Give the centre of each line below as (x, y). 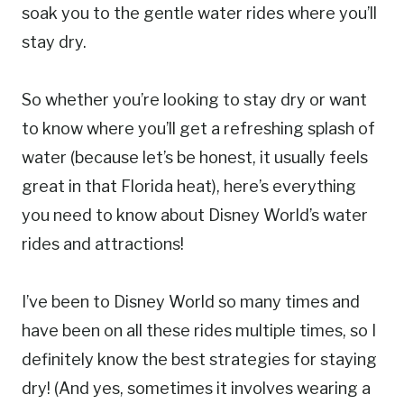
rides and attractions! (103, 244)
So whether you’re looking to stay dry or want (194, 100)
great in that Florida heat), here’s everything (189, 187)
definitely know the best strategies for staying (199, 360)
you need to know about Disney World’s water (195, 216)
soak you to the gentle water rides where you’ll (199, 14)
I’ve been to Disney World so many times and (191, 302)
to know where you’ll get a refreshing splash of (198, 129)
